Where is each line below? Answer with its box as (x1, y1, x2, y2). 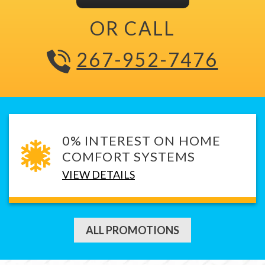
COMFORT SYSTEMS (62, 148, 196, 164)
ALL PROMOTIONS (86, 224, 179, 237)
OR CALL (90, 16, 175, 40)
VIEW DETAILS (62, 167, 135, 181)
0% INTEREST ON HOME (62, 132, 221, 148)
